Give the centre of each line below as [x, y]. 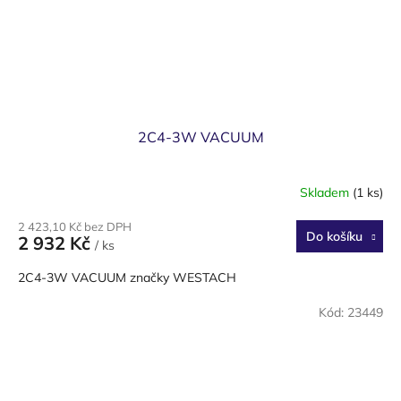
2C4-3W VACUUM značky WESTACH [127, 277]
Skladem [326, 193]
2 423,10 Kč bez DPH [75, 226]
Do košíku [334, 236]
